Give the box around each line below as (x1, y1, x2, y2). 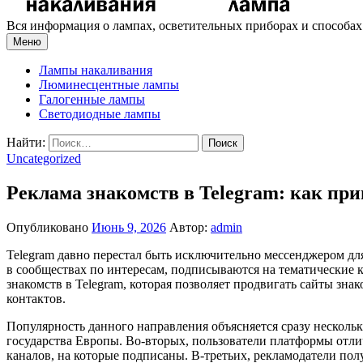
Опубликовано (6, 220, 92, 235)
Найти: (6, 135, 45, 150)
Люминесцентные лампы (39, 78, 179, 92)
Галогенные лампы (39, 92, 145, 107)
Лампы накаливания (39, 63, 152, 78)
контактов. (6, 292, 66, 306)
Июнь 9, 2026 (92, 220, 166, 235)
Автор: (169, 220, 211, 235)
